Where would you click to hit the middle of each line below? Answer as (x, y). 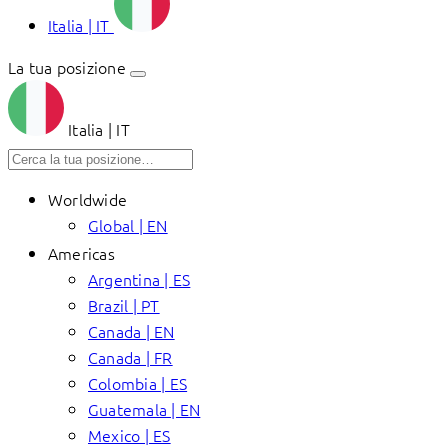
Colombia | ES (138, 383)
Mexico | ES (129, 435)
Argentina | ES (139, 279)
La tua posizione (67, 67)
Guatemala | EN (144, 409)
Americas (81, 253)
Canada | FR (130, 357)
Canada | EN (131, 331)
